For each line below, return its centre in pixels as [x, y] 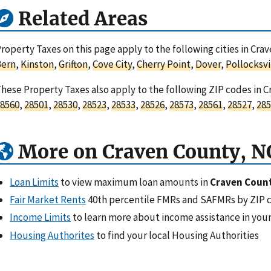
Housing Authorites [52, 235]
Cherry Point [164, 64]
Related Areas [80, 19]
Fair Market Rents [48, 200]
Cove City [112, 64]
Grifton [73, 64]
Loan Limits [34, 182]
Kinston [37, 64]
